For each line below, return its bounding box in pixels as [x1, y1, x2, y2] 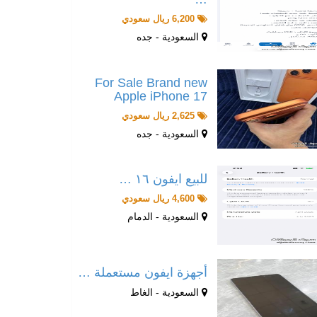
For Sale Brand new [94, 75, 207, 90]
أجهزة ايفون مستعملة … [77, 265, 207, 279]
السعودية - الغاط [129, 286, 202, 298]
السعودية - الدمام [127, 210, 202, 222]
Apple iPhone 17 [113, 88, 207, 103]
